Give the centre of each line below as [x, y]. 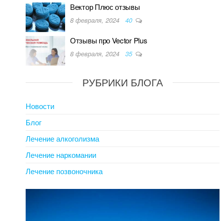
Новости [40, 106]
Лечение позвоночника [64, 171]
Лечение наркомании [61, 155]
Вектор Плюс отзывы [105, 7]
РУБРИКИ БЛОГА [123, 82]
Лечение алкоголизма [62, 139]
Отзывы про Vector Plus [109, 40]
